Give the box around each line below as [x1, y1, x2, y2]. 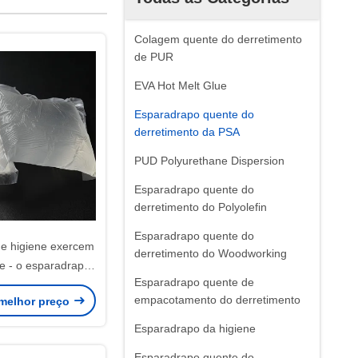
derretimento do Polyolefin [134, 201, 267, 213]
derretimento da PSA [134, 125, 240, 138]
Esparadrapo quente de [134, 276, 254, 288]
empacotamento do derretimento [134, 293, 300, 306]
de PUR [134, 50, 173, 63]
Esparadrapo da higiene [134, 322, 256, 335]
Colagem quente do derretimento [134, 33, 302, 46]
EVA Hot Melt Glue [134, 79, 227, 92]
